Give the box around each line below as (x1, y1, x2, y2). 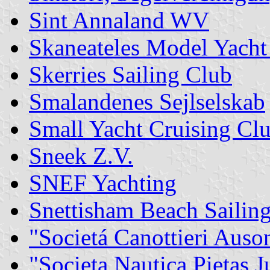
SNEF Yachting (29, 169, 177, 196)
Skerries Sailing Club (29, 61, 232, 87)
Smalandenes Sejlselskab (29, 88, 265, 115)
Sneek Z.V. (29, 142, 133, 169)
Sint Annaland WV (29, 7, 209, 33)
